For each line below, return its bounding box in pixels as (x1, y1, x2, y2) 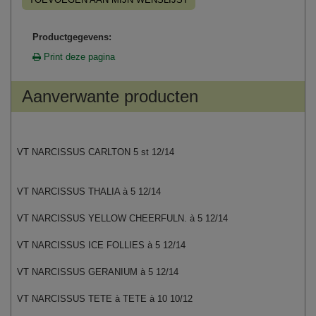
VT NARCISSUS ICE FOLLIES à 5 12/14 (17, 239, 186, 250)
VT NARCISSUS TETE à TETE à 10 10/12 (17, 293, 193, 304)
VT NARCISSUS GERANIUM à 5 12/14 (17, 266, 179, 277)
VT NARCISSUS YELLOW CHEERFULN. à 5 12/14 (17, 212, 229, 224)
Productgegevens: (32, 31, 111, 42)
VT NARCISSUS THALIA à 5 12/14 (17, 186, 162, 197)
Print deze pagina (41, 51, 115, 62)
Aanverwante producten (22, 86, 198, 106)
